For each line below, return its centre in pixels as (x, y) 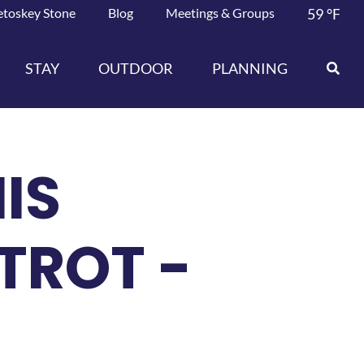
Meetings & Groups (221, 13)
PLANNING (250, 68)
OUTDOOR (136, 68)
